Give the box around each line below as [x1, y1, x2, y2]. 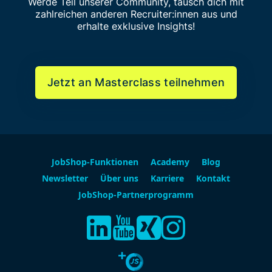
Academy [151, 156, 189, 168]
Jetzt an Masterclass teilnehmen [47, 76, 225, 89]
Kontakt [196, 172, 230, 185]
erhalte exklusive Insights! [77, 20, 195, 33]
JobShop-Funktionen [52, 156, 138, 168]
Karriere [151, 172, 184, 185]
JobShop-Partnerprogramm [78, 189, 194, 201]
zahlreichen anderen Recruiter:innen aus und [35, 8, 237, 21]
